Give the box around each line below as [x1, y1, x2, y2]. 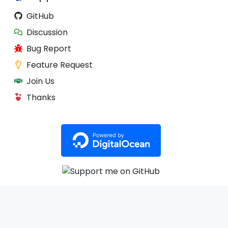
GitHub [26, 10, 54, 22]
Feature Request [26, 59, 93, 71]
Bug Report [26, 43, 71, 55]
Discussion [26, 26, 68, 39]
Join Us [26, 75, 54, 88]
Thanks [26, 92, 55, 104]
